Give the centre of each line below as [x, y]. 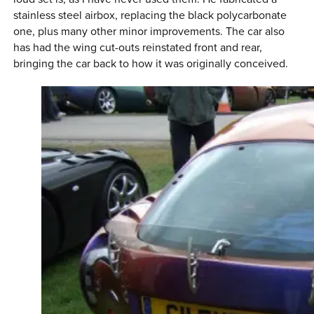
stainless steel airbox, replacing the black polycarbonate [150, 16]
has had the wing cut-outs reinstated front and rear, [138, 48]
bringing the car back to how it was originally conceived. [151, 64]
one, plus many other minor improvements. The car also [149, 32]
